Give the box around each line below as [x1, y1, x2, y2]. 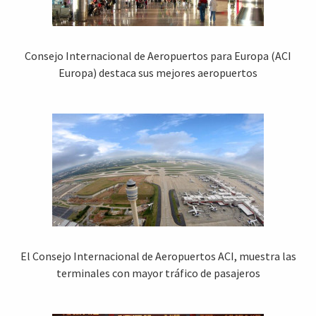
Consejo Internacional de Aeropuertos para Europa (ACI [25, 49, 291, 63]
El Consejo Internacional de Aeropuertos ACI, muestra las [20, 249, 296, 264]
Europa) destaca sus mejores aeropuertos [59, 66, 257, 80]
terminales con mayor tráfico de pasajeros [56, 266, 260, 281]
